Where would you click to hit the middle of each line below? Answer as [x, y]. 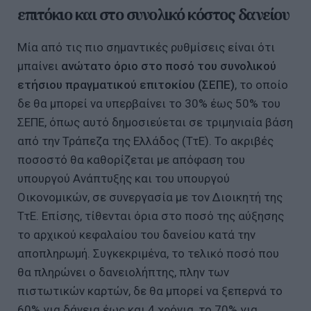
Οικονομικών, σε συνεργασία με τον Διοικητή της [150, 197]
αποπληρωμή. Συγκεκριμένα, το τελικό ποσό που [148, 253]
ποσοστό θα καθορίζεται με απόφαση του [131, 159]
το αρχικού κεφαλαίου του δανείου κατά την [136, 234]
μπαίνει [39, 66]
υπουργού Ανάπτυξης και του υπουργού [124, 178]
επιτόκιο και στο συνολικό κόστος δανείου [153, 14]
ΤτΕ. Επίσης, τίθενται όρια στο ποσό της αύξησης [151, 216]
